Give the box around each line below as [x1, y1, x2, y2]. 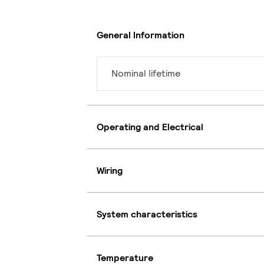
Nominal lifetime [111, 67, 180, 80]
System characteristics [97, 207, 197, 220]
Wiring [97, 164, 123, 177]
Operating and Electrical [97, 120, 203, 133]
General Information [97, 28, 184, 41]
